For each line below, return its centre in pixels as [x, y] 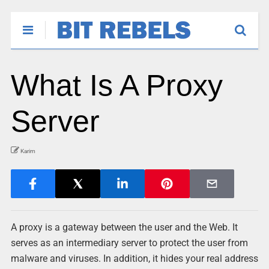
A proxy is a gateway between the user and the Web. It [124, 227]
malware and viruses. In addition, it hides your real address [134, 258]
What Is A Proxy [116, 85]
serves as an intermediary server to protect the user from [129, 243]
